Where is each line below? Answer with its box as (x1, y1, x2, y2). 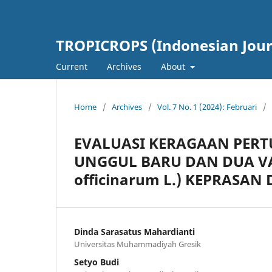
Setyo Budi (74, 256, 119, 268)
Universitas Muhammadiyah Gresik (74, 238, 201, 250)
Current (56, 60, 87, 72)
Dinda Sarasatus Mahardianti (74, 225, 195, 237)
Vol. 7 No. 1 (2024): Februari (157, 101, 257, 112)
